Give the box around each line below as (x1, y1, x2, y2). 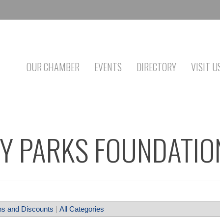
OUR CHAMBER (27, 59, 80, 74)
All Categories (59, 205, 104, 213)
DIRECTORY (137, 59, 176, 74)
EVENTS (94, 59, 122, 74)
